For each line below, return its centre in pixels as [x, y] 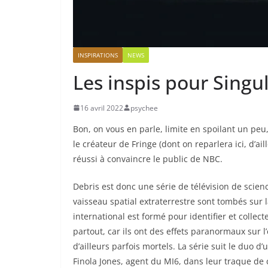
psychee [144, 108]
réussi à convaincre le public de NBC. [148, 159]
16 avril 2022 [102, 108]
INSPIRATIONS [98, 55]
